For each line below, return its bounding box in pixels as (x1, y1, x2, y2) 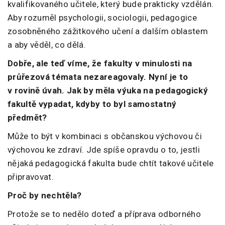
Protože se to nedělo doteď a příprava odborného (8, 209, 201, 219)
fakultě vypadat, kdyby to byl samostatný (8, 99, 177, 109)
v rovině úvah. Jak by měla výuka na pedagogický (8, 85, 208, 96)
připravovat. (8, 172, 54, 182)
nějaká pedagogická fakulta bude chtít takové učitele (8, 158, 214, 169)
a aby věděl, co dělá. (8, 40, 86, 50)
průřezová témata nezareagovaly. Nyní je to (8, 72, 188, 82)
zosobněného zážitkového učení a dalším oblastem (8, 26, 208, 37)
